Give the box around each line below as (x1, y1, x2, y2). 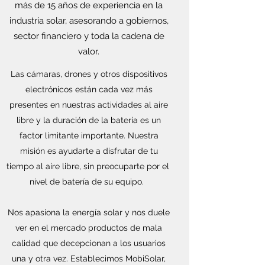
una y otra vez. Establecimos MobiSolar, (12, 253, 166, 263)
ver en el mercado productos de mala (15, 222, 162, 232)
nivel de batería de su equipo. (29, 176, 144, 186)
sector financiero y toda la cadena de (13, 30, 164, 41)
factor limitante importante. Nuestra (19, 130, 159, 140)
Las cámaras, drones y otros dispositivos (10, 69, 167, 79)
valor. (78, 46, 99, 57)
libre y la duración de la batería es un (17, 115, 161, 125)
